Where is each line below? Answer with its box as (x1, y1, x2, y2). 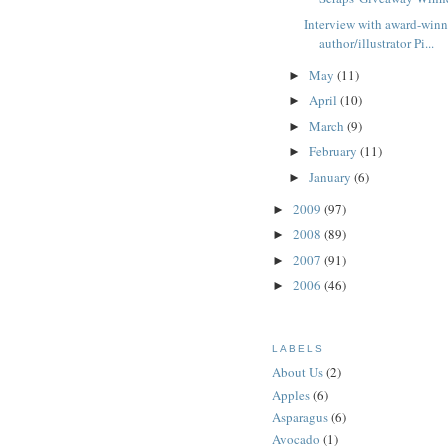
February (308, 142, 360, 161)
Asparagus (272, 407, 328, 426)
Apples (272, 385, 310, 404)
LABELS (272, 342, 325, 354)
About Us (272, 363, 323, 382)
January (308, 167, 354, 186)
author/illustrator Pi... (319, 33, 435, 52)
